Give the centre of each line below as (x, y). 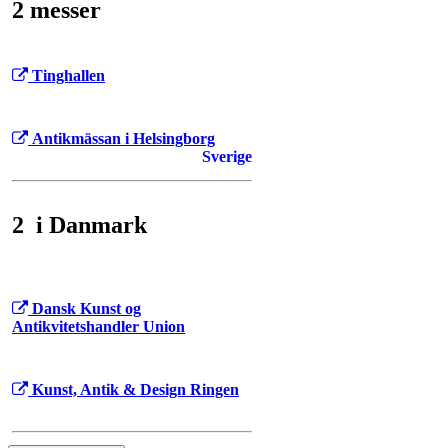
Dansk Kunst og (86, 309)
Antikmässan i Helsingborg (123, 139)
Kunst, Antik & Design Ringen (135, 390)
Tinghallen (68, 76)
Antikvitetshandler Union (98, 327)
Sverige (227, 157)
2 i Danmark (79, 224)
